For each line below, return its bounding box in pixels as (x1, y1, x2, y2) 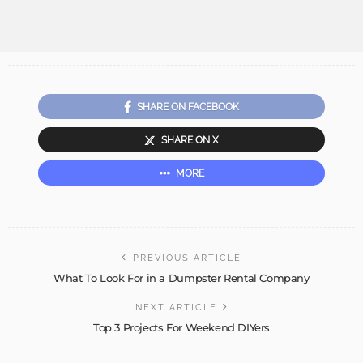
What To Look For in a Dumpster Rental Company (53, 271, 310, 285)
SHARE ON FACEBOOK (137, 101, 239, 113)
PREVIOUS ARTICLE (133, 253, 241, 264)
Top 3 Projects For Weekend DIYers (92, 321, 271, 335)
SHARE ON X (161, 135, 219, 147)
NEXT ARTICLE (135, 302, 217, 314)
